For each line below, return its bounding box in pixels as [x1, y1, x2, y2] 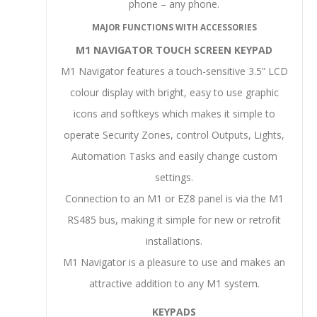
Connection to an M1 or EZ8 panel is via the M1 [64, 192, 284, 205]
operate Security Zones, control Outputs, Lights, [64, 128, 285, 142]
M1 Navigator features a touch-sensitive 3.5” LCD [60, 64, 288, 78]
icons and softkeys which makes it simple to [73, 107, 275, 120]
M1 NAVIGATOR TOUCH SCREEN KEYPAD [76, 43, 273, 57]
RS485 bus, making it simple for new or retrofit [67, 213, 282, 226]
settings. [155, 171, 194, 184]
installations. [146, 234, 203, 248]
